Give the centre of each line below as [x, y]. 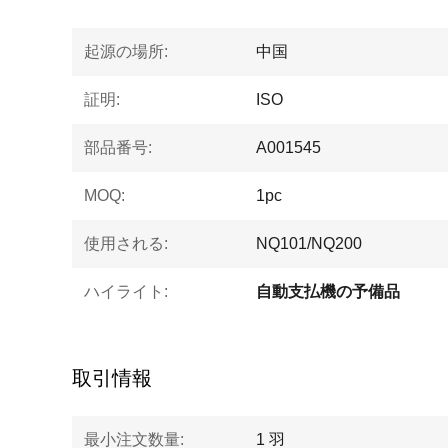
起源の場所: [126, 51]
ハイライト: [126, 291]
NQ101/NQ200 [309, 243]
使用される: [126, 243]
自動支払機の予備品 [328, 291]
